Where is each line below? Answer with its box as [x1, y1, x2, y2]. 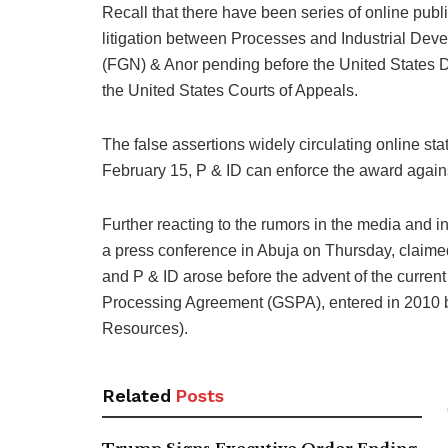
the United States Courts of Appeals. [102, 81, 358, 99]
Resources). [102, 319, 188, 337]
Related [102, 384, 171, 406]
